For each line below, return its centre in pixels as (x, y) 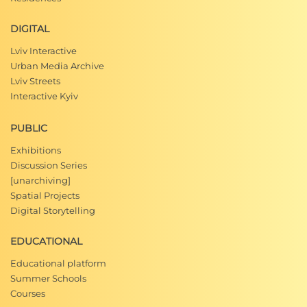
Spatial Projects (45, 195)
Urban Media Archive (57, 66)
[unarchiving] (40, 180)
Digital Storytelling (53, 210)
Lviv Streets (35, 81)
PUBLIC (29, 128)
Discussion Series (49, 165)
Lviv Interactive (44, 51)
